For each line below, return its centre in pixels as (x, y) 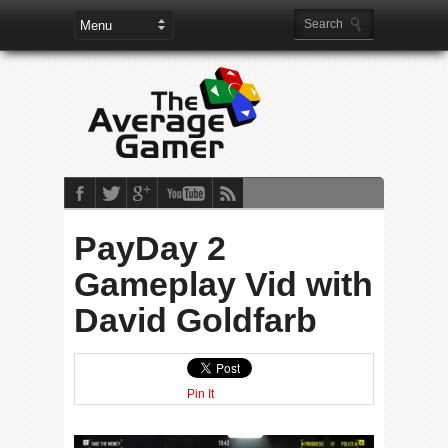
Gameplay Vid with (223, 284)
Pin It (200, 394)
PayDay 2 (150, 248)
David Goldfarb (195, 320)
